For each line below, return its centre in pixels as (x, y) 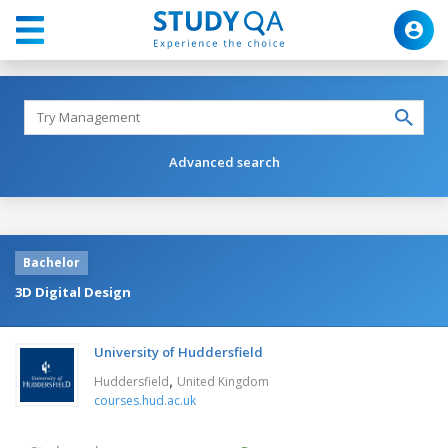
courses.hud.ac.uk (145, 400)
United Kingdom (223, 381)
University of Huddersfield (178, 351)
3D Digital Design (73, 291)
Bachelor (51, 262)
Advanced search (224, 161)
